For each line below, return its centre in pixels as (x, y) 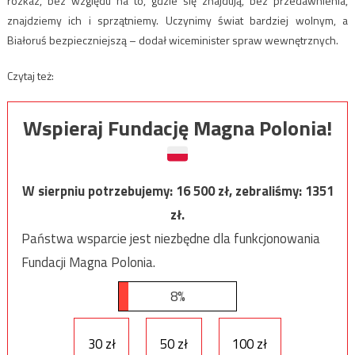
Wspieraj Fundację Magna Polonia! (177, 128)
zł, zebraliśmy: (261, 191)
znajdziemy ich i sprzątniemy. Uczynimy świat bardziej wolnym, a (177, 20)
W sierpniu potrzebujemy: (99, 191)
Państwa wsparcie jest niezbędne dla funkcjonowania (170, 239)
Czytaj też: (30, 75)
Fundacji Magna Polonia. (88, 263)
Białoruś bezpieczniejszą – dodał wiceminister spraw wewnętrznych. (172, 40)
